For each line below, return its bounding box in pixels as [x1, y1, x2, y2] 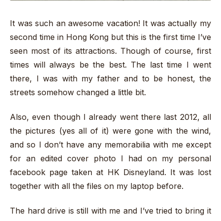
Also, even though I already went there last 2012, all [10, 111, 211, 122]
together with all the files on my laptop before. [10, 181, 186, 191]
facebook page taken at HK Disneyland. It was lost [10, 167, 211, 177]
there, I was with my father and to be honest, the [10, 73, 211, 83]
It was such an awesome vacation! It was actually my [10, 18, 211, 28]
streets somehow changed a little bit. [10, 87, 148, 97]
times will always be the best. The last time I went [10, 59, 211, 70]
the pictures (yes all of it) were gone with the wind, [10, 125, 211, 136]
